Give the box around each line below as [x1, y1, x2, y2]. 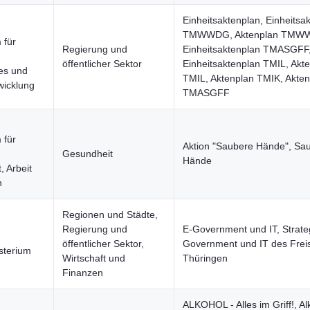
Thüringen [183, 253, 228, 264]
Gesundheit [62, 148, 113, 159]
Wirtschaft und [62, 253, 125, 264]
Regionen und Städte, [62, 209, 158, 220]
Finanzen [62, 267, 103, 278]
